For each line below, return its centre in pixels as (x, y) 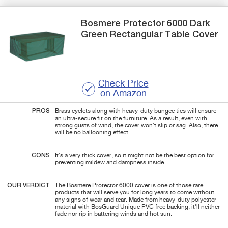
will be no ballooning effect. (92, 133)
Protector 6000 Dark (167, 24)
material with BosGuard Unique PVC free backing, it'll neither (137, 207)
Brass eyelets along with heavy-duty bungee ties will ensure (136, 111)
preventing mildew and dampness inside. (110, 163)
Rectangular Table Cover (163, 34)
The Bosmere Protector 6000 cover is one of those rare (129, 186)
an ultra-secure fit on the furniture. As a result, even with (131, 118)
